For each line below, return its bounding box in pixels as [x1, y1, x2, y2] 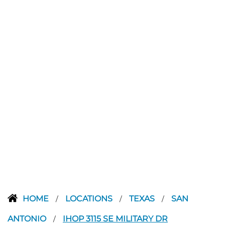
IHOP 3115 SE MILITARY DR [63, 213, 168, 223]
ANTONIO [8, 213, 48, 223]
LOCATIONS [65, 193, 115, 203]
